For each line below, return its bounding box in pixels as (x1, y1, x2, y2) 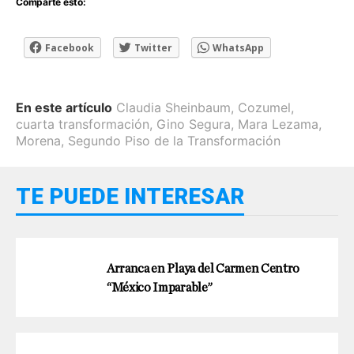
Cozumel (238, 99, 291, 115)
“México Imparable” (107, 281, 213, 294)
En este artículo (16, 99, 112, 115)
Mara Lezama (238, 115, 318, 132)
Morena (16, 132, 61, 149)
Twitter (134, 40, 172, 55)
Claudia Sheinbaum (116, 99, 231, 115)
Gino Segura (156, 115, 231, 132)
